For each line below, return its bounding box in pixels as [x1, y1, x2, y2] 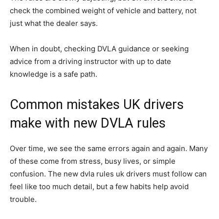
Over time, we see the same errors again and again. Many [10, 144, 208, 153]
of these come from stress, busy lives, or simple [10, 156, 175, 166]
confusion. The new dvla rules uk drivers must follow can [10, 169, 207, 178]
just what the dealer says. [10, 19, 98, 28]
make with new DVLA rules [10, 115, 166, 131]
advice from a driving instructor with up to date [10, 57, 171, 66]
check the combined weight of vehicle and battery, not [10, 6, 197, 15]
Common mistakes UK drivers [10, 97, 184, 112]
